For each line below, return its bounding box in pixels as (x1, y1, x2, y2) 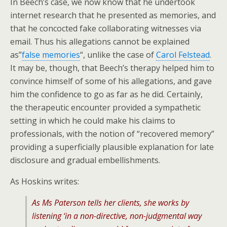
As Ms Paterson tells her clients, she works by (32, 197, 189, 208)
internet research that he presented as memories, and (10, 10, 216, 21)
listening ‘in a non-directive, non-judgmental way (32, 210, 202, 221)
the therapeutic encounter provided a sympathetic (10, 102, 201, 113)
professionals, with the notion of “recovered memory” (10, 128, 214, 139)
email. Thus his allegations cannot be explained (10, 36, 190, 47)
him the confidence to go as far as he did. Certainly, (10, 89, 203, 100)
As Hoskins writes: (10, 176, 79, 187)
